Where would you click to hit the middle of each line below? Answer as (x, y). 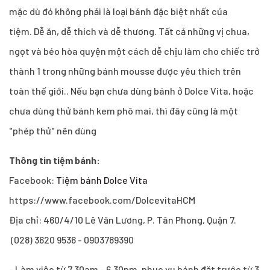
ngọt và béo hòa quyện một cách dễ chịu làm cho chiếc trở (134, 51)
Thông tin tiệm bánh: (55, 160)
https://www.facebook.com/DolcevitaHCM (102, 199)
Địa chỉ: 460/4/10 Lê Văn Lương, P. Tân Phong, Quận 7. (123, 219)
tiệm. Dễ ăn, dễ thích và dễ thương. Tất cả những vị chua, (129, 31)
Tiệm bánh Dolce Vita (102, 180)
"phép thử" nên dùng (53, 130)
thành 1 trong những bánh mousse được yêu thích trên (125, 71)
